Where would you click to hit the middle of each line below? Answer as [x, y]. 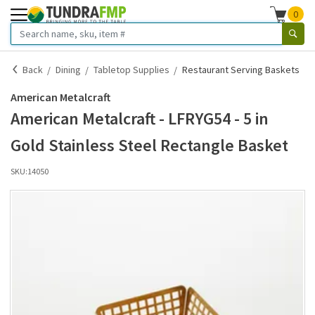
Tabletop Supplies [131, 70]
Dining [68, 70]
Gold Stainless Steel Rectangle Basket [149, 145]
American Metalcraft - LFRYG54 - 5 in [140, 118]
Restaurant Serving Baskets [241, 70]
